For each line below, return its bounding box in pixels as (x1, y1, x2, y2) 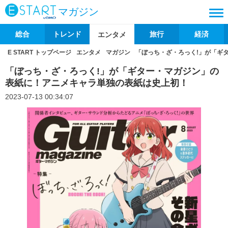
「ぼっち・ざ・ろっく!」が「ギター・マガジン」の (5, 66, 219, 76)
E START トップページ (8, 49, 71, 56)
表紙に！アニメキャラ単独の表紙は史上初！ (5, 78, 188, 88)
